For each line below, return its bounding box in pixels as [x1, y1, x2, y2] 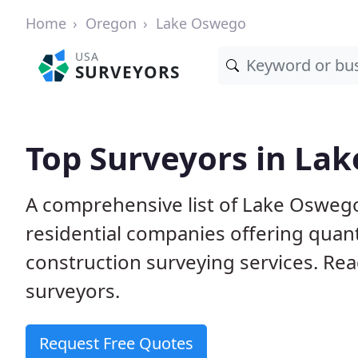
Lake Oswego [156, 14, 246, 33]
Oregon [86, 14, 137, 33]
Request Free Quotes [39, 332, 193, 354]
